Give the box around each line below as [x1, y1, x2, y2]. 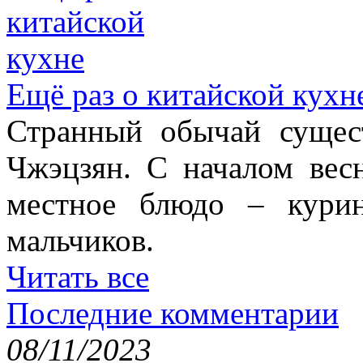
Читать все [6, 258, 149, 294]
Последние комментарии [6, 295, 339, 331]
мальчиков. [6, 222, 154, 258]
